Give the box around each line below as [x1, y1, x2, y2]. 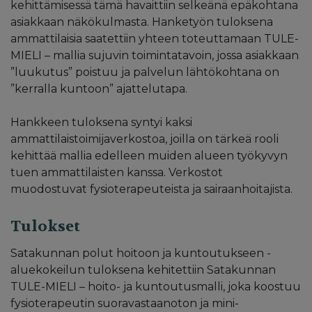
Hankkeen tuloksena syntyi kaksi [10, 115, 192, 129]
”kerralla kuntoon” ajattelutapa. [10, 81, 187, 95]
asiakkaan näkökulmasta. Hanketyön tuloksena [10, 15, 273, 29]
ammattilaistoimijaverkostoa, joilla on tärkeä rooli [10, 132, 279, 146]
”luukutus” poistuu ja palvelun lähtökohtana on [10, 65, 279, 79]
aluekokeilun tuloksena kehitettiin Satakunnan [10, 263, 276, 276]
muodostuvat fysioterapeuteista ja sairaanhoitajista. [10, 182, 292, 196]
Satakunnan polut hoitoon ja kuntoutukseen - [10, 246, 271, 260]
